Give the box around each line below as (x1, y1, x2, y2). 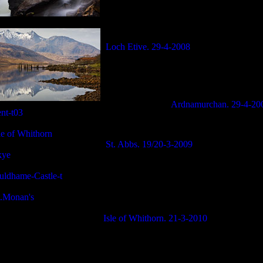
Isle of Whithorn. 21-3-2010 (103, 213, 207, 223)
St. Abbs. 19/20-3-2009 (105, 139, 193, 149)
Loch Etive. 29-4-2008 (105, 42, 190, 52)
